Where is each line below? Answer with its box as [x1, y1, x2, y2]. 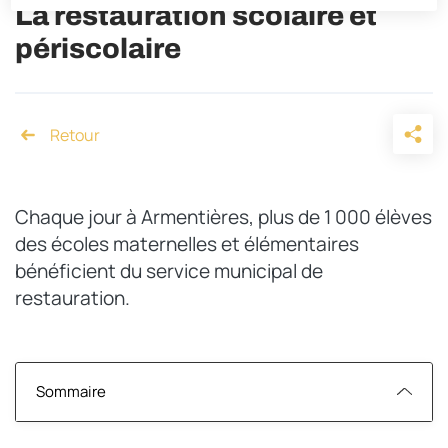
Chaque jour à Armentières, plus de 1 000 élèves [15, 203, 432, 230]
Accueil [57, 131, 112, 154]
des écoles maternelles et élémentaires [15, 230, 359, 257]
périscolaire [15, 33, 181, 64]
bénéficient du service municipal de [15, 257, 323, 284]
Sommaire [36, 380, 106, 402]
